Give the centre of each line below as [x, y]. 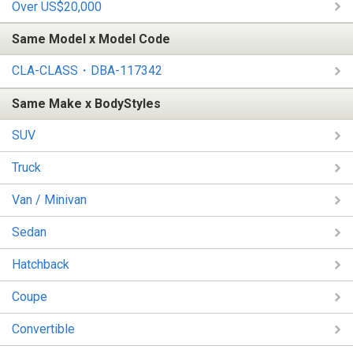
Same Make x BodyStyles [86, 104]
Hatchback [41, 265]
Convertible [43, 329]
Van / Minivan [49, 200]
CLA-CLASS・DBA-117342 [87, 70]
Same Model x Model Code [91, 39]
